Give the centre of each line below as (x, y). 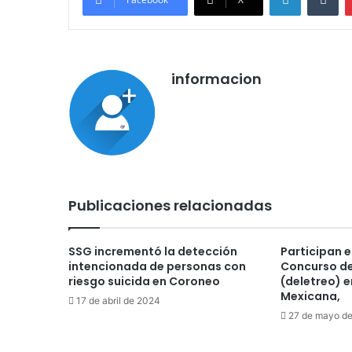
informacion (216, 79)
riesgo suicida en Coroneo (144, 282)
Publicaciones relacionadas (170, 206)
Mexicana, (310, 297)
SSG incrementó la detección (153, 252)
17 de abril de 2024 (118, 301)
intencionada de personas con (157, 267)
